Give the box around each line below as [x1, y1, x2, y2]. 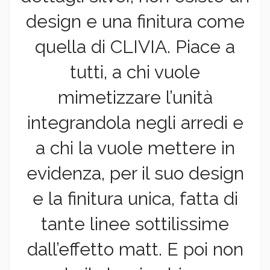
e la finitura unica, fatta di [32, 188, 238, 210]
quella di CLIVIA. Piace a [35, 36, 235, 58]
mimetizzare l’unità [57, 87, 213, 108]
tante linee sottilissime [41, 213, 229, 235]
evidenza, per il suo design [26, 163, 244, 184]
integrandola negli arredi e [27, 112, 243, 134]
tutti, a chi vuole [70, 61, 200, 83]
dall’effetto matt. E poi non [27, 239, 243, 260]
